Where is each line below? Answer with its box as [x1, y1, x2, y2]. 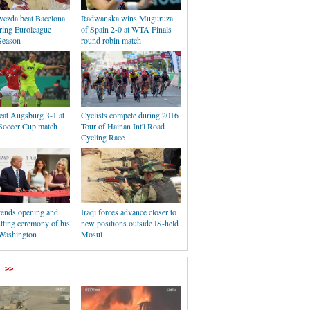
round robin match [81, 35, 141, 46]
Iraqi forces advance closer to [81, 206, 176, 217]
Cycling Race [81, 131, 125, 143]
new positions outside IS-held [81, 217, 179, 228]
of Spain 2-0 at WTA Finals [81, 24, 172, 35]
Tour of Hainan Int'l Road [81, 120, 165, 131]
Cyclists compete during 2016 [81, 109, 179, 120]
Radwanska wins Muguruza [81, 12, 173, 24]
